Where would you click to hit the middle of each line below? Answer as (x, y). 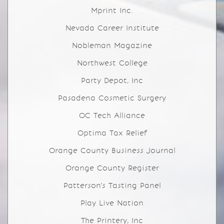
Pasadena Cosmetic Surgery (112, 98)
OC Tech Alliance (112, 115)
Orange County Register (112, 168)
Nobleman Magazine (112, 45)
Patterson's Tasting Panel (112, 185)
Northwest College (112, 63)
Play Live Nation (112, 203)
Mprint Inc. (112, 10)
